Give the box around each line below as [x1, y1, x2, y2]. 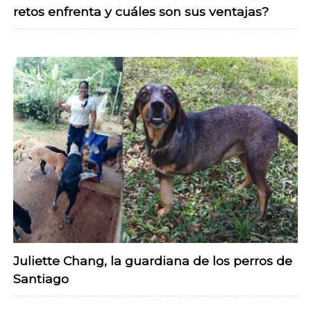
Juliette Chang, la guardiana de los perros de [13, 253, 292, 269]
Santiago [13, 271, 69, 287]
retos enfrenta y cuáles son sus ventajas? [13, 3, 269, 19]
